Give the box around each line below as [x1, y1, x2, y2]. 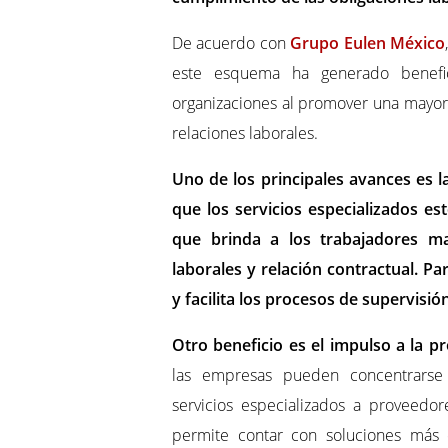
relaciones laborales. [172, 122, 318, 145]
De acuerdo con [172, 32, 291, 55]
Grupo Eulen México [290, 32, 446, 55]
